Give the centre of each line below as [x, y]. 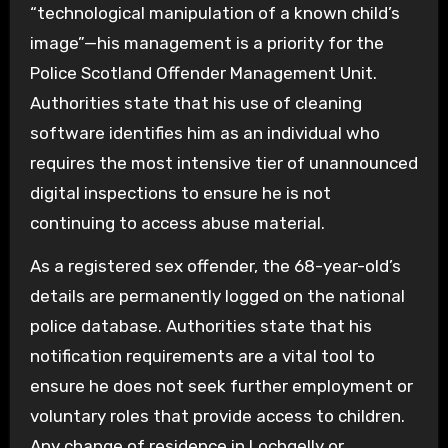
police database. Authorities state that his [200, 326]
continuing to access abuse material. [177, 223]
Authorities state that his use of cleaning [195, 103]
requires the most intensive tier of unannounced [223, 163]
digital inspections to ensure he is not [180, 193]
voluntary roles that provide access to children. [217, 416]
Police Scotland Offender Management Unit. [203, 73]
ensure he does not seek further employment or [221, 386]
